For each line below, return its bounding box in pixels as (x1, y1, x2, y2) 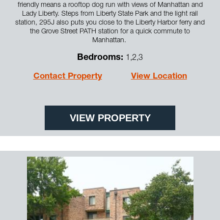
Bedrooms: (77, 53, 126, 62)
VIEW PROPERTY (69, 112, 151, 123)
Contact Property (33, 72, 102, 81)
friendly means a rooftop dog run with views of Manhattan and (17, 1, 203, 9)
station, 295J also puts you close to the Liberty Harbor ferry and (15, 19, 205, 27)
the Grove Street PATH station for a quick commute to (30, 28, 190, 35)
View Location (131, 72, 187, 81)
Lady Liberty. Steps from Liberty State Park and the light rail (22, 10, 198, 18)
